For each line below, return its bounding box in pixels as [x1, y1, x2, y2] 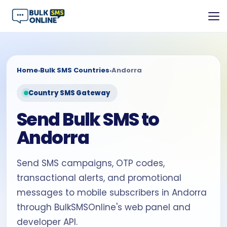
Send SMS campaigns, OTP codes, [17, 157, 165, 169]
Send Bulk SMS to [17, 107, 159, 132]
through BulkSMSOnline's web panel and [17, 201, 191, 213]
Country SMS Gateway [28, 88, 110, 98]
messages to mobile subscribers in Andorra [17, 186, 207, 199]
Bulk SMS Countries [40, 65, 109, 75]
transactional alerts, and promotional [17, 172, 181, 184]
